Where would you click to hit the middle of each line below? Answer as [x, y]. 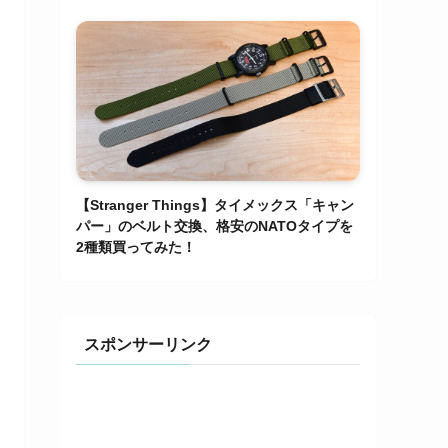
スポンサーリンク [148, 345]
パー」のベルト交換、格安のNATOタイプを [214, 226]
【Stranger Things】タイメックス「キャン [215, 205]
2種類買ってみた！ [136, 247]
